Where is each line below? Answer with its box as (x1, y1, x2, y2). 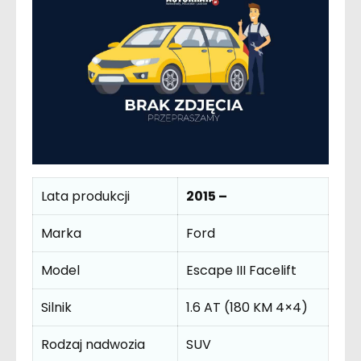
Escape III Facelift (186, 261, 297, 280)
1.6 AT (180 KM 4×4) (186, 298, 308, 317)
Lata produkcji (41, 187, 130, 206)
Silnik (41, 298, 72, 317)
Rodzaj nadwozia (41, 335, 145, 355)
